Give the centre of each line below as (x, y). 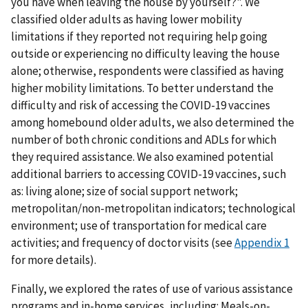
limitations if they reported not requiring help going (139, 36)
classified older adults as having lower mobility (126, 19)
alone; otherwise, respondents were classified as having (147, 70)
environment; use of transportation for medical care (139, 225)
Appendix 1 (262, 242)
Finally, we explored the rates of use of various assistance (152, 288)
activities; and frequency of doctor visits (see (123, 242)
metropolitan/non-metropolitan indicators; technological (153, 208)
